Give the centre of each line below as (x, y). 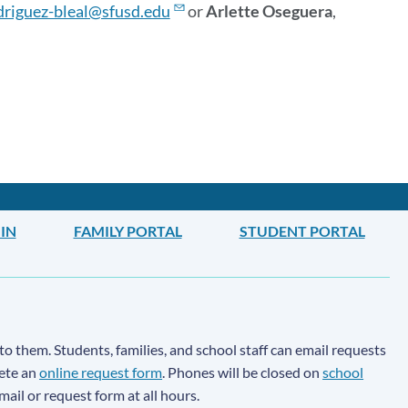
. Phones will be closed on (243, 372)
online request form (101, 372)
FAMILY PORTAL (127, 231)
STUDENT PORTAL (302, 231)
